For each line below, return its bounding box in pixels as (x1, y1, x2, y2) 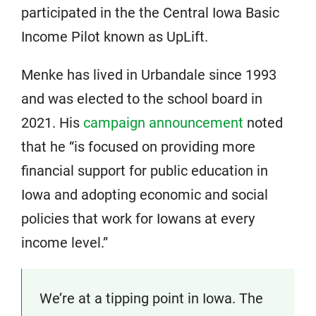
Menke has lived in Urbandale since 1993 (21, 66, 276, 83)
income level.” (21, 233, 108, 251)
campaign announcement (83, 114, 243, 131)
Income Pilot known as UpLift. (21, 28, 208, 45)
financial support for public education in (21, 162, 268, 179)
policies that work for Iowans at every (21, 209, 255, 227)
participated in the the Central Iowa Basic (21, 4, 279, 21)
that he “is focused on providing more (21, 138, 255, 155)
